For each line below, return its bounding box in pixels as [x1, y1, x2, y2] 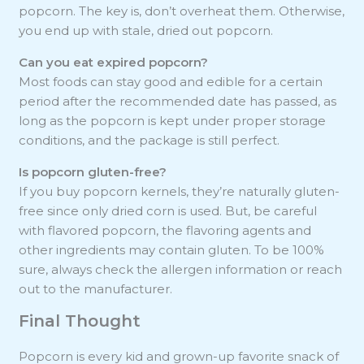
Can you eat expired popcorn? [19, 54, 209, 71]
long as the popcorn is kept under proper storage [19, 113, 327, 129]
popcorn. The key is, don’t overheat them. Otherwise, [19, 3, 345, 19]
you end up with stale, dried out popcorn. [19, 23, 274, 39]
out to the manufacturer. [19, 281, 173, 297]
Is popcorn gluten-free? [19, 164, 167, 180]
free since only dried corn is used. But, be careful [19, 203, 318, 219]
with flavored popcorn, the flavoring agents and [19, 223, 312, 239]
